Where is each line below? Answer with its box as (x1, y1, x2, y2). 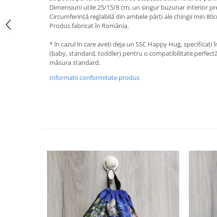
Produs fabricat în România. (49, 21, 129, 30)
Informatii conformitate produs (49, 73, 139, 82)
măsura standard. (49, 58, 100, 67)
